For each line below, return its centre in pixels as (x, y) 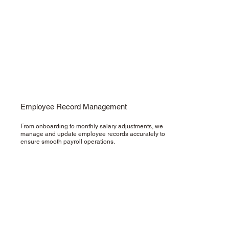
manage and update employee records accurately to (93, 134)
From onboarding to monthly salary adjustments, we (92, 127)
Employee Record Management (74, 107)
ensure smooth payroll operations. (68, 142)
